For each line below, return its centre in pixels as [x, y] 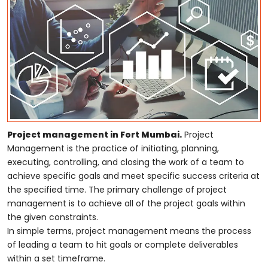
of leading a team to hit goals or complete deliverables [123, 244]
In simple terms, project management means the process [129, 231]
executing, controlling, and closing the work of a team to [126, 162]
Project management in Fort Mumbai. [95, 134]
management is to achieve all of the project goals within [126, 203]
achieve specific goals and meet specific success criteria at [133, 176]
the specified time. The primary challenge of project [117, 189]
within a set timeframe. [56, 258]
